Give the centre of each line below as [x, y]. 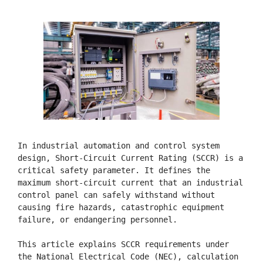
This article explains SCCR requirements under [123, 245]
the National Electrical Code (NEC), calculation [128, 257]
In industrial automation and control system [119, 146]
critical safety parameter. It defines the [114, 171]
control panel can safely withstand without [116, 195]
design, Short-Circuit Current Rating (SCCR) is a [130, 158]
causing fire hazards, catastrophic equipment [121, 208]
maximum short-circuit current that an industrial [130, 183]
